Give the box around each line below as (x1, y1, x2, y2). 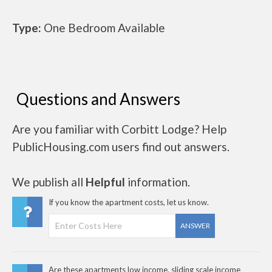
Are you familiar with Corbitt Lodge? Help (12, 121, 226, 136)
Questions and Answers (16, 89, 180, 109)
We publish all (12, 174, 86, 189)
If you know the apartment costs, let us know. (49, 197, 209, 207)
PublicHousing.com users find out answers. (12, 139, 229, 154)
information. (125, 174, 190, 189)
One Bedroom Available (41, 20, 165, 35)
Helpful (86, 174, 125, 189)
